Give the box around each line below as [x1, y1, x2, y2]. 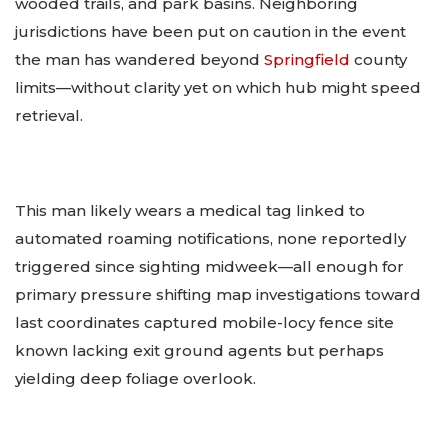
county [350, 50, 407, 70]
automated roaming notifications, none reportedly [15, 228, 406, 248]
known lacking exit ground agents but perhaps [15, 340, 384, 360]
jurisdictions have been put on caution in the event [15, 22, 406, 42]
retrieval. [15, 106, 83, 126]
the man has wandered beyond [15, 50, 264, 70]
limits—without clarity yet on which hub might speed [15, 78, 421, 98]
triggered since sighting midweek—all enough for [15, 256, 404, 276]
